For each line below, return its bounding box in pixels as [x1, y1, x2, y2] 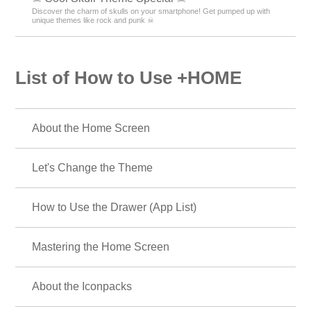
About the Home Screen [32, 121, 151, 134]
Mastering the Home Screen [32, 240, 170, 253]
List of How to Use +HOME [15, 68, 242, 88]
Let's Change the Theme [32, 161, 153, 174]
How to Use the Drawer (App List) [32, 201, 197, 213]
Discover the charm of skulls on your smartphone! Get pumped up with [32, 6, 271, 15]
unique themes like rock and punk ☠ [32, 15, 155, 24]
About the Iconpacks [32, 280, 133, 292]
